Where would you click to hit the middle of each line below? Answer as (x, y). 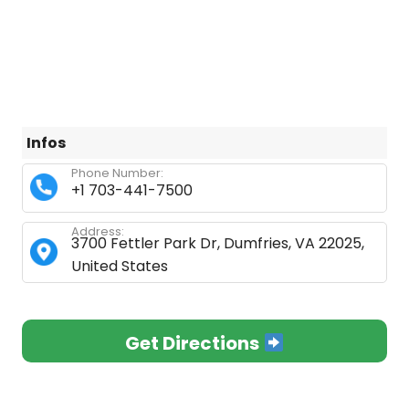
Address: (98, 231)
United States (120, 266)
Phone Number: (117, 173)
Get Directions (194, 343)
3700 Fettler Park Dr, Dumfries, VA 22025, (218, 243)
